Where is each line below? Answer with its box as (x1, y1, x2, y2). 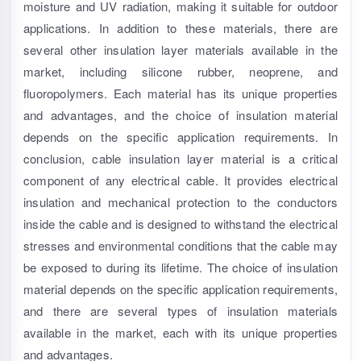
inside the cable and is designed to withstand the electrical (23, 215, 338, 233)
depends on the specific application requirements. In (23, 128, 338, 146)
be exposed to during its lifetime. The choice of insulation (23, 259, 338, 276)
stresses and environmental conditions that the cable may (23, 237, 338, 255)
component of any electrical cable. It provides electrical (23, 172, 338, 189)
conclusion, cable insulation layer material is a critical (23, 150, 338, 168)
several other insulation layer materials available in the (23, 41, 338, 59)
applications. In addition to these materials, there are (23, 19, 338, 37)
